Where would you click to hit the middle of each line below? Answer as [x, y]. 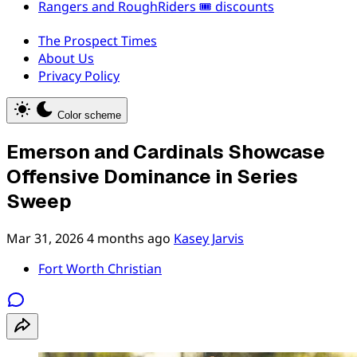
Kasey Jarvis [209, 238]
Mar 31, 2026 [45, 238]
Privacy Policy [79, 76]
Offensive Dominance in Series [152, 176]
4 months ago [129, 238]
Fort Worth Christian [100, 268]
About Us [66, 58]
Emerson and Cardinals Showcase [166, 151]
